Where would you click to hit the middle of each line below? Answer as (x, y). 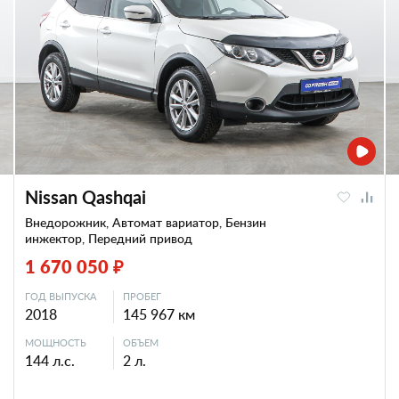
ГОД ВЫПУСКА (61, 296)
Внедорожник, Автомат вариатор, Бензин (146, 222)
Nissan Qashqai (85, 197)
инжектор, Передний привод (109, 238)
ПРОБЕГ (142, 296)
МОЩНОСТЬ (56, 342)
